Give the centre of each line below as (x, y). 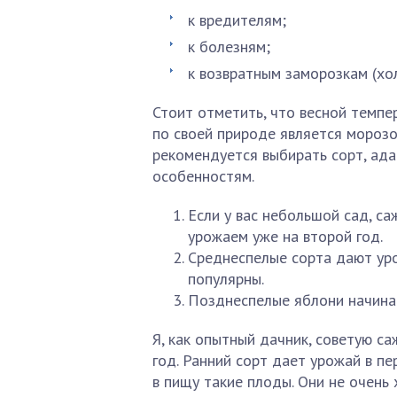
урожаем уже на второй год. (285, 236)
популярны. (226, 279)
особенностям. (203, 176)
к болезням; (229, 47)
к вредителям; (237, 20)
